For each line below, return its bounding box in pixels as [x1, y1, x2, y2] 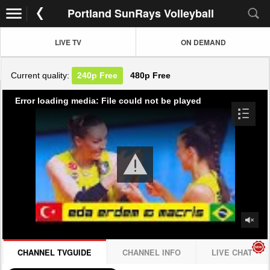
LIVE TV [55, 36, 81, 48]
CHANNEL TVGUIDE [17, 246, 92, 258]
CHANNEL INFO [122, 246, 181, 258]
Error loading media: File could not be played [15, 95, 201, 105]
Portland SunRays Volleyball [67, 5, 214, 21]
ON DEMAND [181, 36, 226, 48]
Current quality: [11, 71, 72, 81]
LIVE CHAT [211, 246, 253, 258]
